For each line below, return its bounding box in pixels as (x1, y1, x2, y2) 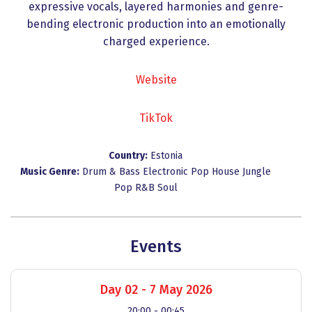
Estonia (150, 150, 182, 162)
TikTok (139, 111, 173, 125)
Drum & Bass (82, 166, 143, 178)
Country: (109, 150, 148, 162)
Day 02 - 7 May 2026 (100, 282, 212, 297)
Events (130, 237, 182, 256)
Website (135, 73, 177, 86)
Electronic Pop (143, 166, 212, 178)
